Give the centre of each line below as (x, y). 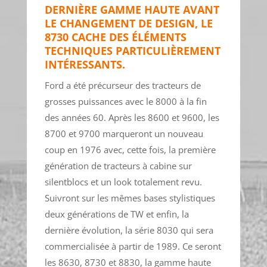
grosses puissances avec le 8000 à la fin (125, 102)
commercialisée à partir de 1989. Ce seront (133, 246)
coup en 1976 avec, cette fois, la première (130, 150)
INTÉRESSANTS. (85, 65)
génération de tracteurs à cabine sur (118, 166)
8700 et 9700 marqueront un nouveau (124, 134)
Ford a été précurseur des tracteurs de (122, 86)
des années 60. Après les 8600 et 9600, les (132, 118)
